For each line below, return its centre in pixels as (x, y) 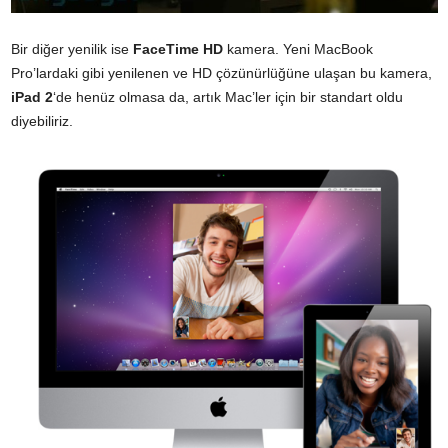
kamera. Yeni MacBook (298, 48)
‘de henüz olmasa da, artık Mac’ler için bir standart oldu (228, 96)
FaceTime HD (178, 48)
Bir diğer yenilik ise (72, 48)
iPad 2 (32, 96)
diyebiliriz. (42, 120)
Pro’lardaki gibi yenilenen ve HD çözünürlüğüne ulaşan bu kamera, (221, 72)
